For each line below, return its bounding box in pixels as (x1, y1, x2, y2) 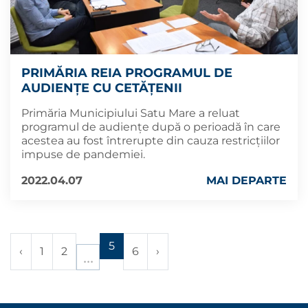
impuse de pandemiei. (21, 148, 145, 162)
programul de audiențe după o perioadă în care (21, 120, 280, 134)
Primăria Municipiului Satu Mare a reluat (21, 107, 240, 120)
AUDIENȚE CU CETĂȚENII (21, 80, 182, 96)
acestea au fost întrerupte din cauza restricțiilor (21, 134, 280, 148)
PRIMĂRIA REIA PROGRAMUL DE (21, 65, 232, 81)
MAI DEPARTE (206, 174, 287, 188)
